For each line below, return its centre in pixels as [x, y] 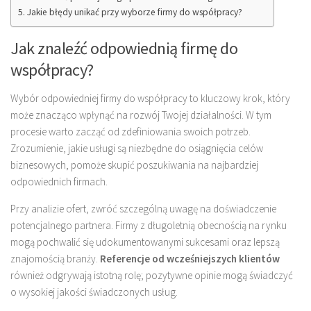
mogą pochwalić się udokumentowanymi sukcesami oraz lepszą [145, 242]
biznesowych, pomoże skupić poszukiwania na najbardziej [134, 165]
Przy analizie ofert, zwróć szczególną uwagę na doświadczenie [143, 208]
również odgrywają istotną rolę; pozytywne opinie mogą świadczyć [152, 275]
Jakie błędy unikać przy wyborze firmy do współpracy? [134, 12]
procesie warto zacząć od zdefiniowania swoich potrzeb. [131, 131]
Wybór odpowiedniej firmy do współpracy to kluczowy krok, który [150, 98]
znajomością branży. [55, 258]
